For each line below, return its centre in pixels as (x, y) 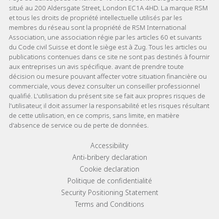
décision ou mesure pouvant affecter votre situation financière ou (108, 76)
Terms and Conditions (109, 204)
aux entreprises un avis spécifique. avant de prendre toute (96, 66)
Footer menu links (58, 146)
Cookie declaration (109, 169)
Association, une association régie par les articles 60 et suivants (105, 37)
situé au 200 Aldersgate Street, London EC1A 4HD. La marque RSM (108, 8)
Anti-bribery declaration (109, 157)
